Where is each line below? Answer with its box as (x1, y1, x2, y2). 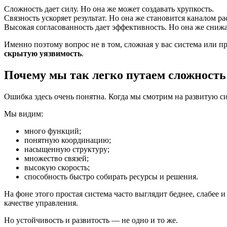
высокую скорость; (24, 163, 90, 172)
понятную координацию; (24, 135, 111, 144)
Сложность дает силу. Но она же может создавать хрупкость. (4, 4, 214, 13)
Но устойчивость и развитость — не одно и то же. (4, 215, 178, 224)
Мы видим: (4, 109, 43, 118)
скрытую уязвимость (4, 49, 82, 58)
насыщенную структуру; (24, 144, 109, 154)
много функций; (24, 126, 81, 135)
